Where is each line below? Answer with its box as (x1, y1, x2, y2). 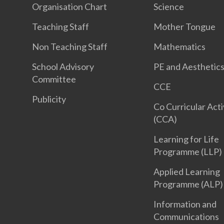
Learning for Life (153, 133, 219, 144)
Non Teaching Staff (32, 40, 107, 52)
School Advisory (32, 60, 94, 72)
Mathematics (153, 40, 206, 52)
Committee (32, 73, 76, 84)
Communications (153, 210, 219, 222)
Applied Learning (153, 165, 220, 177)
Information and (153, 198, 217, 209)
